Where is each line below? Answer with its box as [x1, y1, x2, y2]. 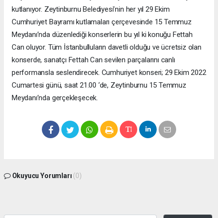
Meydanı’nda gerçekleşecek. [12, 93, 98, 103]
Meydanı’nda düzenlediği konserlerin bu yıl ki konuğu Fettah [12, 30, 193, 39]
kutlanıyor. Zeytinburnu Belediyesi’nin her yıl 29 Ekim [12, 5, 170, 14]
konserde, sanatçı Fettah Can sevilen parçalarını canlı [12, 55, 175, 65]
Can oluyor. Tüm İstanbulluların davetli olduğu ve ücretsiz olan [12, 43, 201, 52]
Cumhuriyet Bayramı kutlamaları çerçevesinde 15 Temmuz [12, 18, 192, 27]
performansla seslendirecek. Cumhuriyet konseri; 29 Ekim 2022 [12, 68, 206, 77]
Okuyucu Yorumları [10, 172, 73, 180]
